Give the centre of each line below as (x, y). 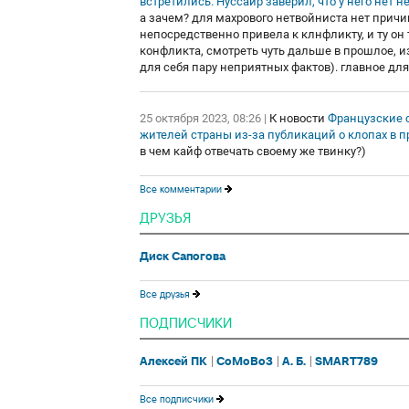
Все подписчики (177, 399)
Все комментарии (181, 189)
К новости (297, 118)
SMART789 (346, 362)
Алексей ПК (173, 362)
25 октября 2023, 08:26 (200, 118)
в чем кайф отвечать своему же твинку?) (253, 151)
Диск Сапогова (183, 257)
